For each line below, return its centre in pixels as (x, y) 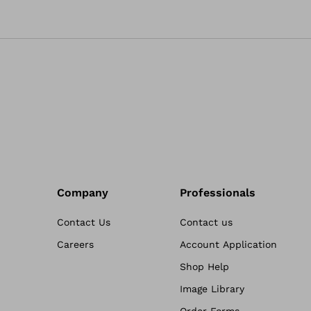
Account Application (229, 244)
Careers (76, 244)
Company (83, 193)
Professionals (218, 193)
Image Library (212, 289)
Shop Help (205, 267)
